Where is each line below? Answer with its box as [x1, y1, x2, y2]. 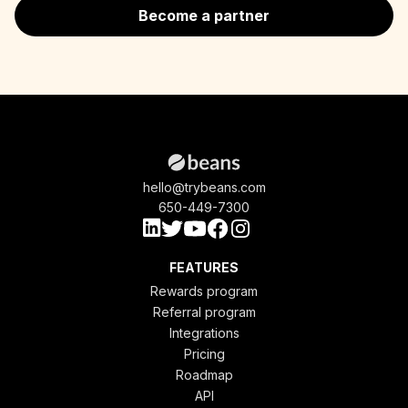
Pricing [183, 345, 225, 362]
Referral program [152, 303, 256, 320]
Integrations [168, 324, 240, 341]
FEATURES [169, 259, 239, 275]
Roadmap [175, 366, 233, 382]
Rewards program [150, 282, 258, 299]
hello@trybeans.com [142, 178, 266, 195]
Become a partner [138, 5, 270, 25]
